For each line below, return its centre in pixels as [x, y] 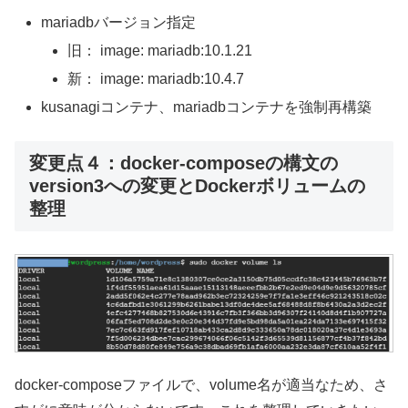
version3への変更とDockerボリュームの [197, 185]
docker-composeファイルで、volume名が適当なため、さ [201, 385]
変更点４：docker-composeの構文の [184, 163]
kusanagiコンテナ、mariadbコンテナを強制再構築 [207, 107]
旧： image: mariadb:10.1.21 [160, 50]
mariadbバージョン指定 [119, 22]
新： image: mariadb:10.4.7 [156, 79]
